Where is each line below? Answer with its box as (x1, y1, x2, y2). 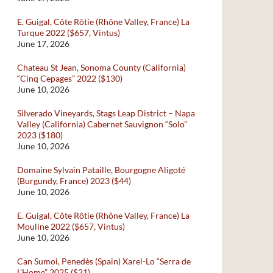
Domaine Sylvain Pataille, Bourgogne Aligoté (17, 165, 185, 175)
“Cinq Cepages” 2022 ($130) (17, 73, 122, 83)
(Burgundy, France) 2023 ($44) (17, 175, 131, 186)
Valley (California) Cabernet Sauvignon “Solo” (17, 119, 187, 129)
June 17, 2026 (17, 38, 69, 49)
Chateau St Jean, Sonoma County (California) (17, 62, 186, 73)
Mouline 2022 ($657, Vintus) (17, 221, 125, 232)
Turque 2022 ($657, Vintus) (17, 27, 120, 38)
